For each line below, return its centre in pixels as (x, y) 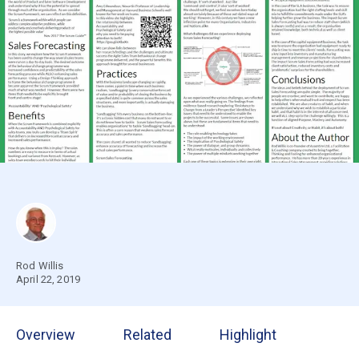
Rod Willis (40, 266)
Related (147, 335)
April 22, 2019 (48, 280)
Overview (46, 335)
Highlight (248, 335)
